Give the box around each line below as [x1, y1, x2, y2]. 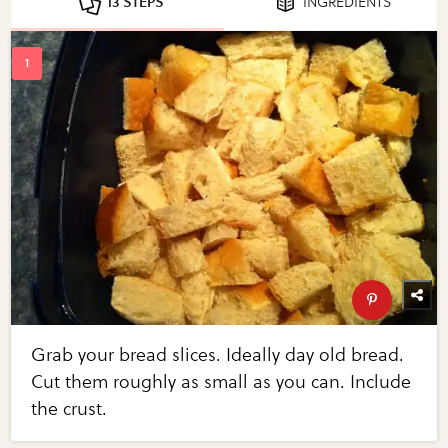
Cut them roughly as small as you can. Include [31, 370, 412, 393]
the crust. [31, 397, 108, 420]
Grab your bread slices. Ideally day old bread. [31, 343, 405, 366]
